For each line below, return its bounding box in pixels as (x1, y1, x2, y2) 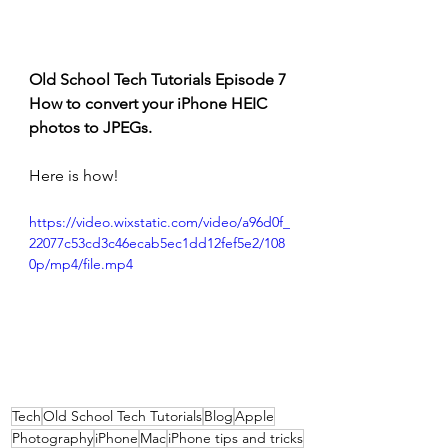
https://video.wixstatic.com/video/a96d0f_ (29, 212, 290, 231)
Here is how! (29, 165, 119, 185)
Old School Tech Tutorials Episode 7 (29, 69, 286, 89)
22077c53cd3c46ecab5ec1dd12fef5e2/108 (29, 233, 285, 252)
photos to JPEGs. (29, 117, 152, 137)
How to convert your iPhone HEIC (29, 93, 271, 113)
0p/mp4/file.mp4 (29, 254, 133, 273)
